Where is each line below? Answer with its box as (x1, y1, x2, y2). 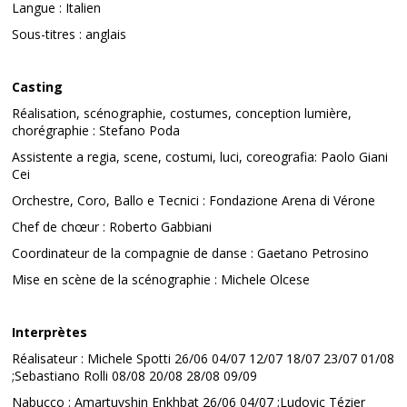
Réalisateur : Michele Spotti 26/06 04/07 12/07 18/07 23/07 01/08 (12, 350, 395, 367)
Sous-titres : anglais (12, 25, 127, 43)
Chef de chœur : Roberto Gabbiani (12, 218, 213, 235)
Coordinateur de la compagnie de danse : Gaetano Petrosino (12, 244, 370, 262)
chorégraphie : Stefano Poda (12, 122, 181, 139)
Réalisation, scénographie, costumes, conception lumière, (12, 104, 352, 122)
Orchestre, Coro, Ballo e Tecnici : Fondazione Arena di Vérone (12, 192, 376, 209)
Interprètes (12, 323, 88, 341)
